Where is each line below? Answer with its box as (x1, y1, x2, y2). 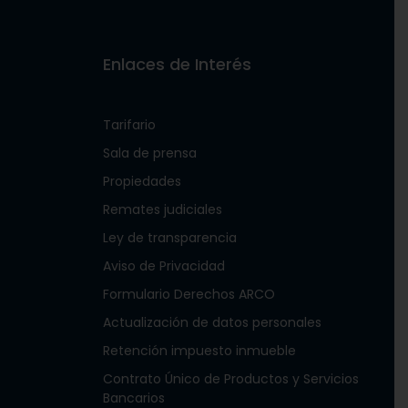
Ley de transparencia (102, 229, 237, 247)
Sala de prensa (102, 144, 197, 162)
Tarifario (102, 116, 156, 134)
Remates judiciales (102, 200, 222, 219)
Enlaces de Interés (102, 53, 251, 76)
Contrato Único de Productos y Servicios (102, 370, 359, 388)
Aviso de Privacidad (102, 257, 225, 275)
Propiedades (102, 172, 181, 190)
